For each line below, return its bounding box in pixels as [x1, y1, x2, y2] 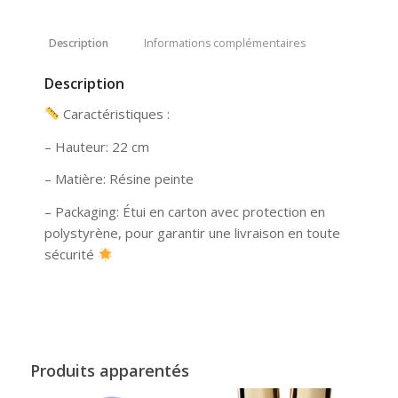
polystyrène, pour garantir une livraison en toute [44, 224, 340, 243]
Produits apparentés [29, 359, 189, 381]
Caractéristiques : [59, 104, 170, 123]
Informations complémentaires [143, 36, 306, 52]
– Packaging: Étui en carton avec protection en [44, 203, 325, 221]
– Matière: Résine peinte [44, 170, 194, 188]
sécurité [44, 245, 98, 264]
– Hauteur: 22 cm [44, 137, 149, 155]
